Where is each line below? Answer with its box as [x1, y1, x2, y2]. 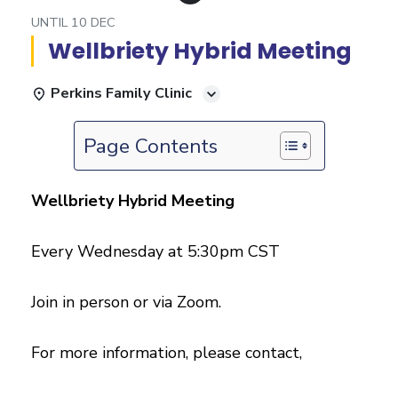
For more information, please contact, [31, 342, 302, 363]
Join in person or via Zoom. [31, 291, 221, 313]
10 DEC [71, 13, 115, 31]
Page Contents [83, 131, 218, 160]
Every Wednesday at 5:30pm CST [31, 241, 280, 262]
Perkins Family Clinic [51, 84, 192, 103]
